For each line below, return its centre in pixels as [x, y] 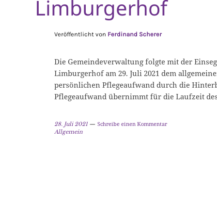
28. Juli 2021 [71, 124]
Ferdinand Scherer [135, 34]
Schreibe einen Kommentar [132, 124]
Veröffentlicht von [81, 34]
